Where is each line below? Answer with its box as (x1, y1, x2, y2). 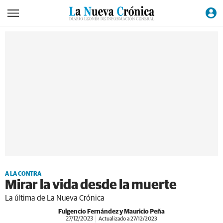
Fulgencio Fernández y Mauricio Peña (58, 209, 165, 215)
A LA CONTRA (5, 171, 41, 177)
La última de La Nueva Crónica (5, 194, 105, 202)
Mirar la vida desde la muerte (5, 179, 177, 192)
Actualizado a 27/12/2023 (98, 216, 157, 222)
